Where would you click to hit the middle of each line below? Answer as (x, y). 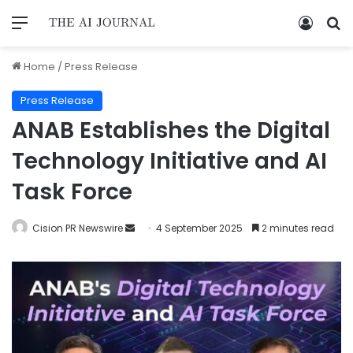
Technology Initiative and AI (169, 161)
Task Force (72, 191)
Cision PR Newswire (78, 228)
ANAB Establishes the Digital (171, 130)
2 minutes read (297, 228)
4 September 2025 (199, 228)
